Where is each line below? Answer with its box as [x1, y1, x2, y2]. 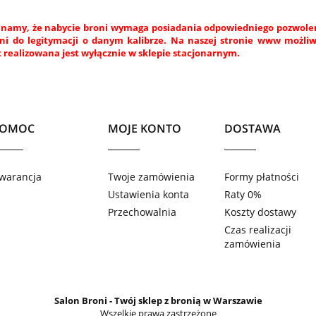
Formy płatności [224, 169, 300, 183]
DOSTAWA [224, 121, 281, 137]
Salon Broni [54, 294, 107, 308]
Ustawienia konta [108, 187, 190, 201]
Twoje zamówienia [108, 169, 195, 183]
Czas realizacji [224, 223, 292, 237]
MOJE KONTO [108, 121, 182, 137]
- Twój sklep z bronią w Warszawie [109, 294, 262, 308]
